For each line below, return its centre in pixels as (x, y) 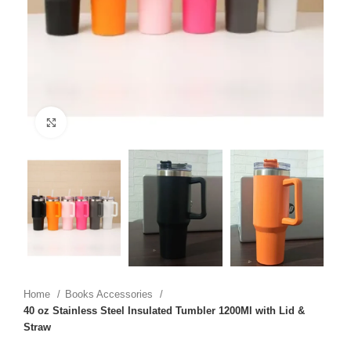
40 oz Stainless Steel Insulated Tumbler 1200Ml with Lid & (164, 311)
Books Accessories (110, 295)
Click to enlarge (105, 123)
